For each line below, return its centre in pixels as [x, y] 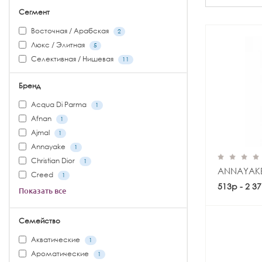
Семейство [39, 221]
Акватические [56, 239]
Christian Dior [53, 161]
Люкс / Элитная [58, 45]
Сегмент [34, 12]
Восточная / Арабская [70, 31]
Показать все [42, 191]
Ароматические [60, 254]
